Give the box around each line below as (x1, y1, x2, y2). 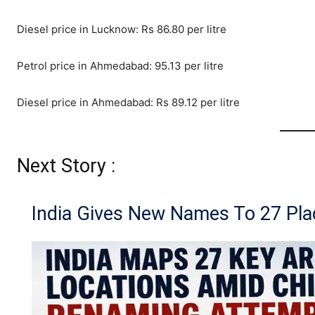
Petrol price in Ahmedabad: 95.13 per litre (17, 59, 224, 73)
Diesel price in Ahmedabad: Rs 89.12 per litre (17, 96, 240, 110)
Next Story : (17, 155, 115, 178)
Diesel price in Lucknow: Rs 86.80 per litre (17, 22, 226, 37)
